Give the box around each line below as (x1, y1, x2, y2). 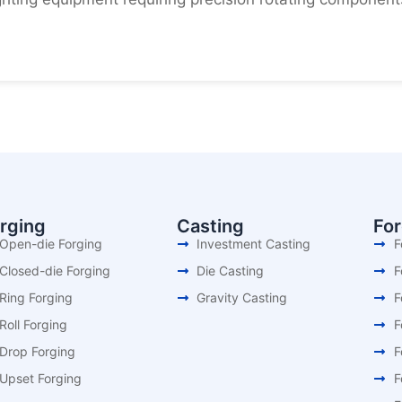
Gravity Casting (197, 290, 288, 305)
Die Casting (197, 263, 265, 278)
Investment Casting (197, 236, 311, 251)
